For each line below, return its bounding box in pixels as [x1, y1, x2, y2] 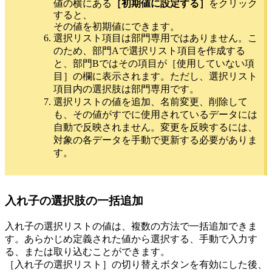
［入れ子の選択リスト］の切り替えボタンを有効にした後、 [5, 259, 267, 270]
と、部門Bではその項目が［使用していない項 [53, 58, 254, 69]
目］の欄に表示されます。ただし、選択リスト [53, 71, 257, 82]
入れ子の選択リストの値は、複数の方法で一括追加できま [5, 220, 257, 231]
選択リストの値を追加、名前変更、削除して [53, 97, 248, 107]
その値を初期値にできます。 [53, 21, 180, 32]
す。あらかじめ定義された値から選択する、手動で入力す [5, 233, 257, 244]
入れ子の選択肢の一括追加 [5, 194, 143, 208]
